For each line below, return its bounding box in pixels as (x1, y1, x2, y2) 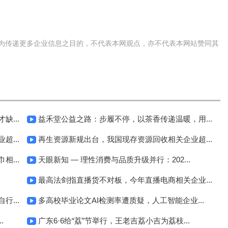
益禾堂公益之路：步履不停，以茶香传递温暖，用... (38, 115, 212, 123)
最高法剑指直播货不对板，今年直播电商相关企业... (38, 176, 212, 184)
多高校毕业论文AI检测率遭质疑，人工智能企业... (38, 196, 204, 205)
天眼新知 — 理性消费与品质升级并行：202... (38, 155, 190, 164)
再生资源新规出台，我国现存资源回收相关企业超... (38, 135, 212, 144)
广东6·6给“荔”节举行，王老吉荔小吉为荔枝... (38, 216, 190, 225)
